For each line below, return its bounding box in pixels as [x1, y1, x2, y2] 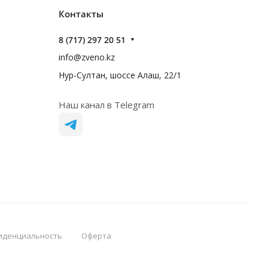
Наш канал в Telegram [59, 99, 154, 111]
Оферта [81, 230, 111, 241]
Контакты [59, 8, 103, 20]
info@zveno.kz [59, 51, 115, 63]
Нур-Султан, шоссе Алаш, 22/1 [59, 69, 181, 81]
